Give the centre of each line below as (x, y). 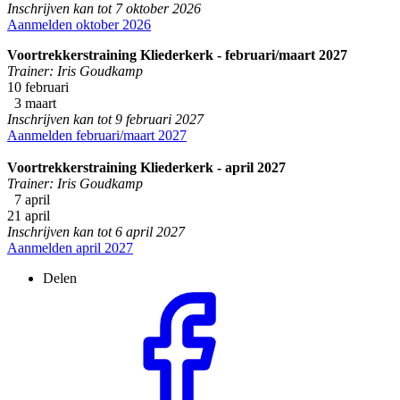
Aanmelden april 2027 (70, 247)
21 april (29, 215)
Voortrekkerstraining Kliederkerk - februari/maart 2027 (177, 54)
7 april (30, 199)
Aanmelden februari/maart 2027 (97, 135)
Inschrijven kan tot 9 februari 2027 (105, 119)
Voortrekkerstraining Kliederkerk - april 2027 (146, 167)
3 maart (32, 103)
